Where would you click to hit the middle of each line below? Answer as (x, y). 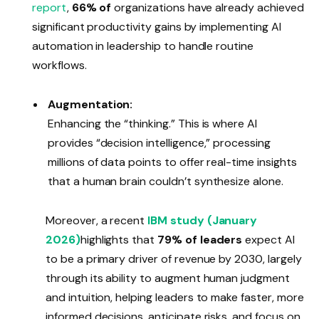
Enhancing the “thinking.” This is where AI (152, 124)
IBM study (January (201, 221)
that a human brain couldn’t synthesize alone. (167, 182)
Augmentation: (90, 105)
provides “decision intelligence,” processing (159, 143)
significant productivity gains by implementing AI (157, 27)
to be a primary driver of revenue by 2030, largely (174, 259)
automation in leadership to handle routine (143, 46)
